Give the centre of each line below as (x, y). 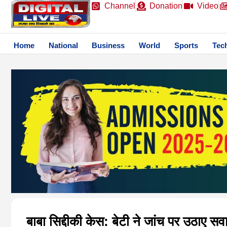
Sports (186, 45)
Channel (120, 6)
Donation (166, 6)
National (63, 45)
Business (108, 45)
